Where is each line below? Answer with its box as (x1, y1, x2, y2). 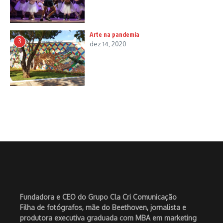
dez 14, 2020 (90, 39, 126, 48)
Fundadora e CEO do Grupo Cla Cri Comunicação (20, 193, 177, 202)
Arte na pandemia (90, 30, 139, 38)
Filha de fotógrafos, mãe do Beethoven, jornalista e (20, 203, 186, 212)
